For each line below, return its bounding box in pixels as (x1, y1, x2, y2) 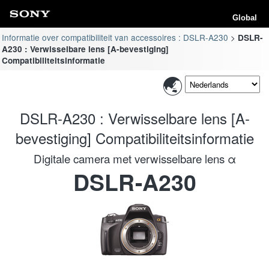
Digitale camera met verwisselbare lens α (33, 150, 236, 166)
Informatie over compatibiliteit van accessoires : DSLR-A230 (2, 31, 229, 43)
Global (232, 13, 257, 22)
